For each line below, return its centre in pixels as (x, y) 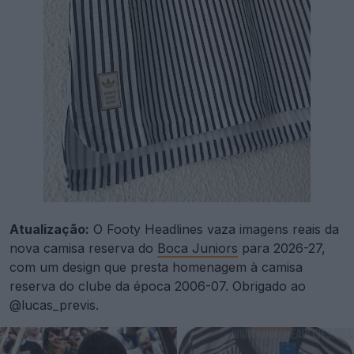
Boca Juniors (198, 248)
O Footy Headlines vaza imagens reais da (214, 229)
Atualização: (49, 229)
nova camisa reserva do (83, 248)
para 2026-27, (282, 248)
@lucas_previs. (54, 305)
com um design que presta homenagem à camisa (156, 267)
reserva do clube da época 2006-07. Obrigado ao (158, 286)
